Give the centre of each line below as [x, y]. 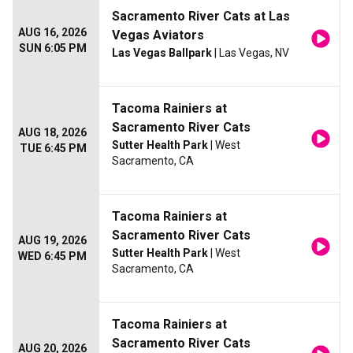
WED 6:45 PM [52, 256]
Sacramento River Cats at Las [201, 17]
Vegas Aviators [158, 35]
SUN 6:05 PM [53, 48]
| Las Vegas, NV [251, 53]
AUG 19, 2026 [52, 241]
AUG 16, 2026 [52, 33]
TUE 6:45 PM [53, 149]
